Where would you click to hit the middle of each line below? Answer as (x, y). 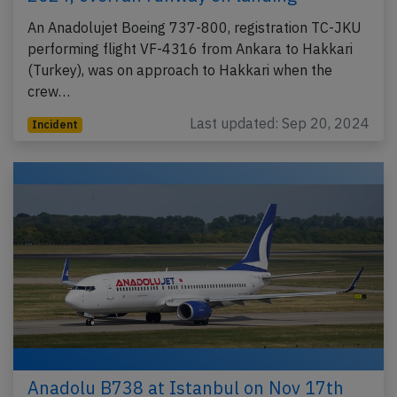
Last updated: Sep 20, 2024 (280, 124)
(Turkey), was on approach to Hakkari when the (180, 70)
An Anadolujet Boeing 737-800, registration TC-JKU (195, 28)
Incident (54, 125)
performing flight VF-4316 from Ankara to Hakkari (190, 49)
